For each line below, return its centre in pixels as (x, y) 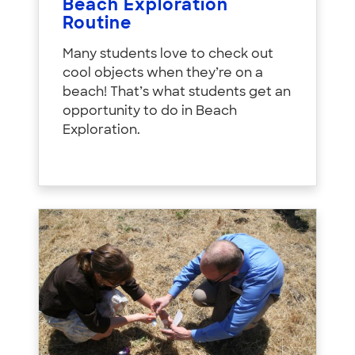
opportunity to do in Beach (150, 111)
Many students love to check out (168, 54)
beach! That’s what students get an (177, 92)
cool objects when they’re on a (163, 73)
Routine (97, 24)
